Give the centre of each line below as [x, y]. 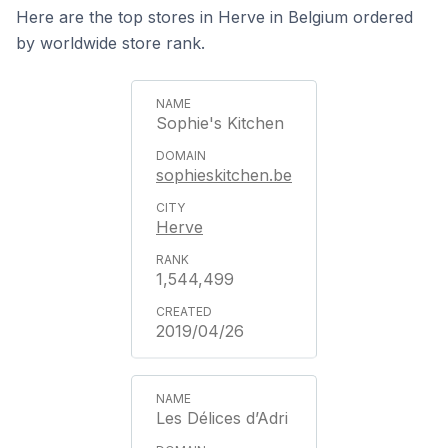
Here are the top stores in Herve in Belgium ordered [214, 17]
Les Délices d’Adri [222, 418]
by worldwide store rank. [110, 43]
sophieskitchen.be [224, 175]
